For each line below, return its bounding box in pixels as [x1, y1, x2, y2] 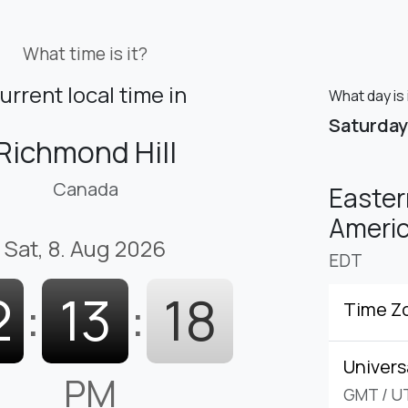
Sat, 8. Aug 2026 [5, 233, 166, 264]
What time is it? [23, 42, 148, 66]
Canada [52, 177, 118, 202]
